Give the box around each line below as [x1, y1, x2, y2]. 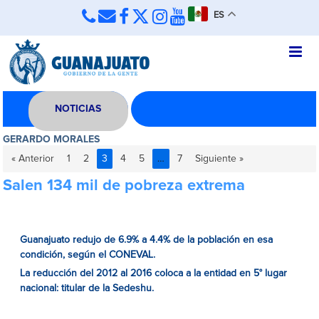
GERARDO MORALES [3, 135, 100, 145]
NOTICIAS [55, 104, 102, 114]
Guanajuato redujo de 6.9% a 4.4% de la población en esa [20, 235, 273, 245]
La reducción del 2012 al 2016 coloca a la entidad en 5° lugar [20, 268, 288, 278]
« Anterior [11, 154, 55, 164]
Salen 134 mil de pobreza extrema [3, 178, 246, 194]
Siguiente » [195, 154, 244, 164]
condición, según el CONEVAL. [20, 250, 156, 260]
